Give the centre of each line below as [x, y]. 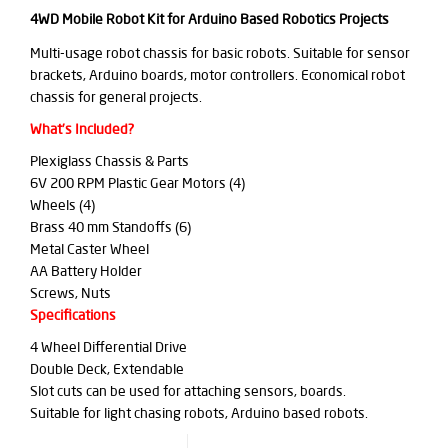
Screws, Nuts [70, 292]
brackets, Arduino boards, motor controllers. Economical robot [217, 74]
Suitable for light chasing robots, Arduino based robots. [199, 412]
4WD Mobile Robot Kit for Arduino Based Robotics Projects [209, 19]
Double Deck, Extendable [107, 368]
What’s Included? [82, 128]
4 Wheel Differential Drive [108, 346]
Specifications [73, 314]
